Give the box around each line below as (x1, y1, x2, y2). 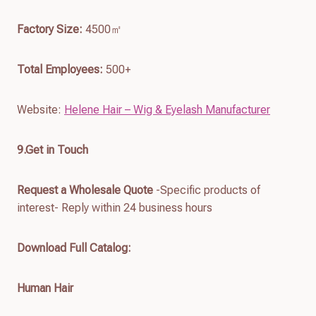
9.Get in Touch (17, 142, 88, 157)
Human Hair (17, 281, 73, 295)
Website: (17, 102, 64, 116)
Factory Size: (17, 22, 83, 36)
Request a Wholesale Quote (17, 183, 153, 197)
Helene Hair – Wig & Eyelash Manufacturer (64, 102, 270, 116)
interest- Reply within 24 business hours (17, 200, 212, 214)
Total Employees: (17, 62, 103, 76)
